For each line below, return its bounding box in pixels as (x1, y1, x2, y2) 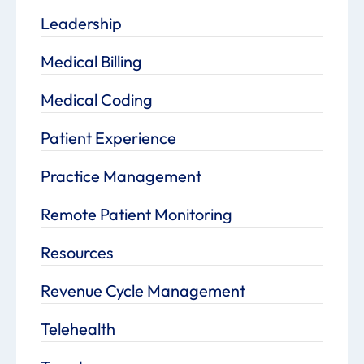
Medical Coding (41, 89, 153, 110)
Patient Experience (41, 128, 176, 149)
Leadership (41, 13, 122, 34)
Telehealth (41, 318, 115, 340)
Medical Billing (41, 51, 142, 72)
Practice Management (41, 166, 201, 187)
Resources (41, 242, 114, 263)
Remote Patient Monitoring (41, 204, 232, 225)
